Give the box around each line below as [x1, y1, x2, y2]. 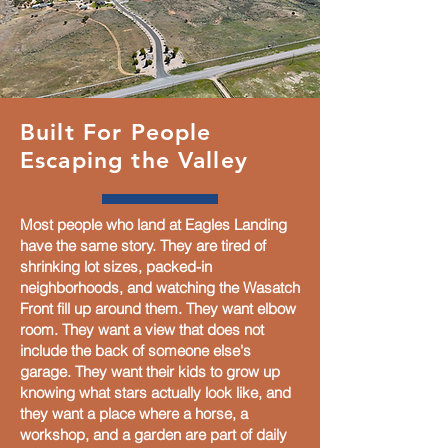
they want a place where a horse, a [20, 404, 248, 423]
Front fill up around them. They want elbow [20, 299, 296, 318]
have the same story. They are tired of [20, 236, 266, 255]
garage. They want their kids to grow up [20, 362, 280, 381]
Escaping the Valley [20, 146, 248, 174]
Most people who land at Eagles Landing [20, 215, 287, 234]
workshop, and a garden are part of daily [20, 425, 287, 444]
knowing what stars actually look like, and [20, 383, 291, 402]
